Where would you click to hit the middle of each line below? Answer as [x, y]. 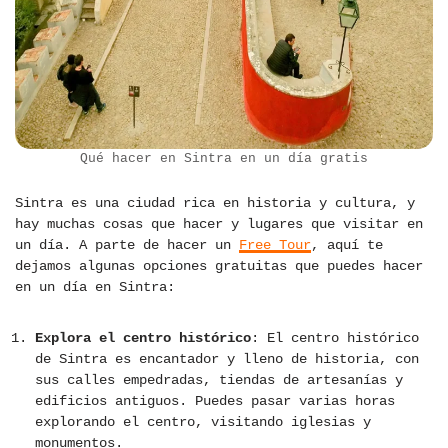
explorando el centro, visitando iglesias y [203, 422]
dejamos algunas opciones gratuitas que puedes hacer [219, 266]
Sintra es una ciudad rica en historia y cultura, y [215, 203]
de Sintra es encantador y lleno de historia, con [227, 359]
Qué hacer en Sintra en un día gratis [224, 159]
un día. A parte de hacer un [127, 245]
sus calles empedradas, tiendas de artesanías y [219, 380]
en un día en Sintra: [95, 287]
